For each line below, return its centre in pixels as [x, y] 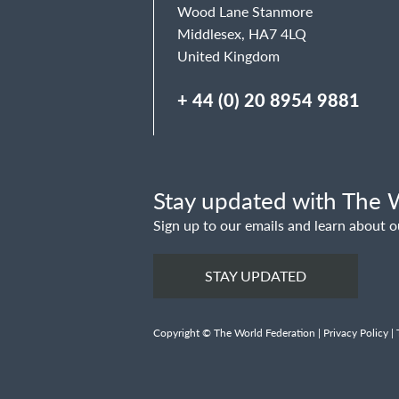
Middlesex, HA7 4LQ [242, 33]
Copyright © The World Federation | [238, 332]
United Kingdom [228, 55]
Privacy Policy [356, 332]
